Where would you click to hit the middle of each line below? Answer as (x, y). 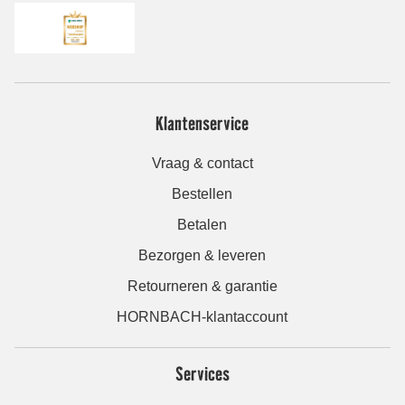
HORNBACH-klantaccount (202, 316)
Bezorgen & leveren (202, 255)
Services (202, 373)
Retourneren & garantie (202, 286)
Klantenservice (202, 122)
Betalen (202, 224)
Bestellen (202, 193)
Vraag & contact (202, 163)
